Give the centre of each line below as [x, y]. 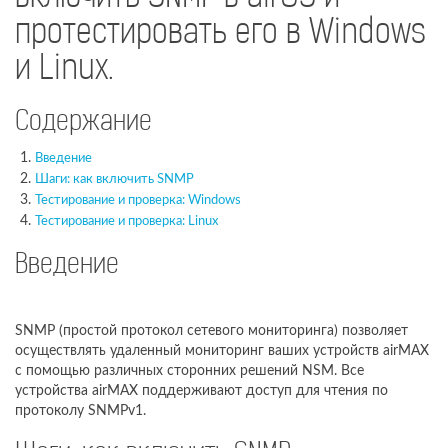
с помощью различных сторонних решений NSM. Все [189, 370]
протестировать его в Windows [220, 34]
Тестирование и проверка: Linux [126, 221]
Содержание [83, 123]
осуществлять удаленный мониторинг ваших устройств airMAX [222, 350]
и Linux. [64, 70]
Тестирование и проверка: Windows [138, 200]
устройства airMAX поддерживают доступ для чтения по [201, 390]
